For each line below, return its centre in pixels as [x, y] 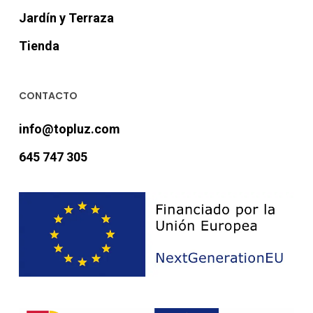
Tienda [39, 46]
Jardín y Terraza [66, 18]
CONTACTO [48, 96]
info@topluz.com [69, 129]
